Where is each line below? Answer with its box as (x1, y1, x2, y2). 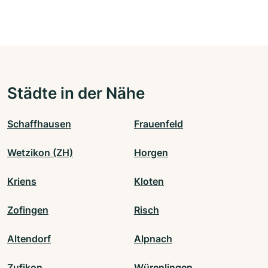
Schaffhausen (7, 118, 71, 130)
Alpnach (134, 233, 172, 245)
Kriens (7, 175, 36, 188)
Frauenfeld (134, 118, 183, 130)
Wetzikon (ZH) (7, 147, 73, 159)
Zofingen (7, 204, 48, 217)
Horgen (134, 147, 168, 159)
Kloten (134, 175, 164, 188)
